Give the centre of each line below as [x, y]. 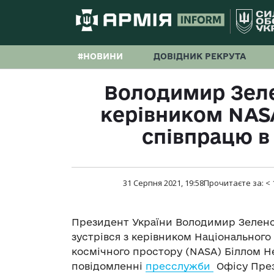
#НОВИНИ [100, 56]
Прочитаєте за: [234, 183]
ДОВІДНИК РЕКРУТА [200, 56]
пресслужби [180, 266]
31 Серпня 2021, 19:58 [163, 183]
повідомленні [109, 266]
